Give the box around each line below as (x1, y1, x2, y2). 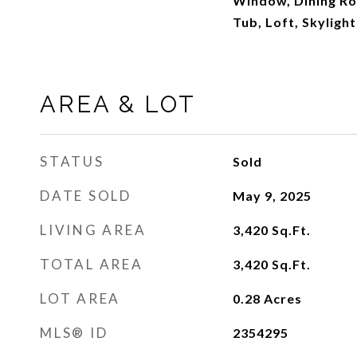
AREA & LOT (40, 91, 196, 118)
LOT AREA (40, 290, 120, 307)
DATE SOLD (40, 187, 131, 204)
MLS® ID (40, 324, 108, 341)
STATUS (40, 153, 104, 170)
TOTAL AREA (40, 256, 143, 273)
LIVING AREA (40, 222, 147, 238)
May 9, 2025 (232, 188, 312, 203)
